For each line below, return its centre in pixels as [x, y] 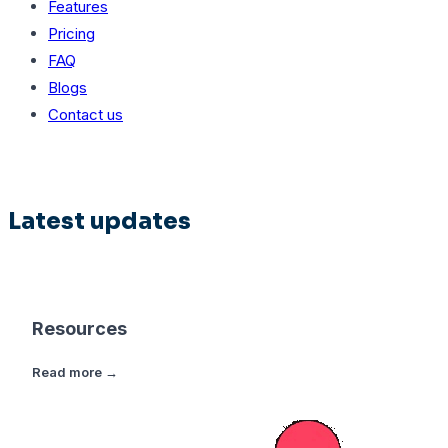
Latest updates [99, 221]
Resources [79, 328]
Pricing [71, 33]
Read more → [75, 372]
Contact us [85, 114]
